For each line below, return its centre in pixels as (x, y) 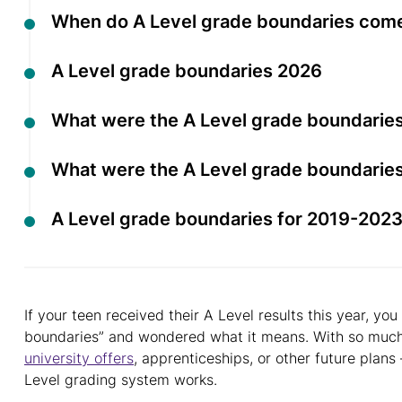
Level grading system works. (121, 380)
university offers (79, 358)
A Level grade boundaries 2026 (187, 71)
